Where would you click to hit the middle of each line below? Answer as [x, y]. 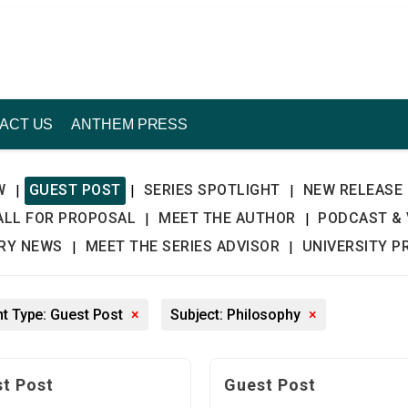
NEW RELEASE [353, 190]
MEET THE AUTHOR [227, 218]
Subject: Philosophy [237, 315]
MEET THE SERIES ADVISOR [182, 246]
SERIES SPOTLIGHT [212, 190]
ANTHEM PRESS [130, 124]
